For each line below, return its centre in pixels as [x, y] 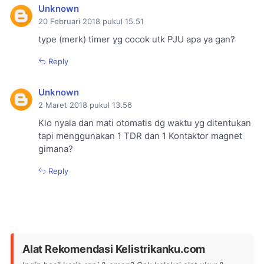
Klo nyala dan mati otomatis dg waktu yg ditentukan [145, 123]
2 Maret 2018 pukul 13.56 [85, 105]
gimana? [56, 149]
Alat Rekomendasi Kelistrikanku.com [114, 249]
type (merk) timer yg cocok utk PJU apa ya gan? [137, 40]
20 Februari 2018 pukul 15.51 [91, 22]
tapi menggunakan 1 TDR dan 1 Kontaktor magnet [140, 136]
